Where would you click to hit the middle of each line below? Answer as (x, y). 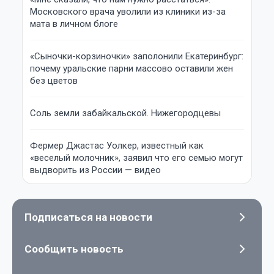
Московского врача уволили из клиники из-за (128, 12)
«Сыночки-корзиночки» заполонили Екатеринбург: (137, 57)
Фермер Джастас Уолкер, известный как (117, 146)
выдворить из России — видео (95, 170)
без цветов (54, 81)
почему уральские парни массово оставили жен (131, 69)
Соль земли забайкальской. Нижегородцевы (125, 113)
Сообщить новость (74, 249)
